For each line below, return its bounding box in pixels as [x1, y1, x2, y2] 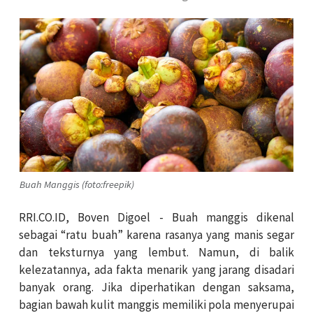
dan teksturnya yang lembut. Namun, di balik [19, 245, 294, 261]
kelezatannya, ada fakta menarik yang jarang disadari [19, 262, 294, 278]
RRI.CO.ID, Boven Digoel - [19, 210, 172, 226]
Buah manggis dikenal [171, 210, 295, 226]
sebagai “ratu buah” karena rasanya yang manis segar [19, 227, 294, 243]
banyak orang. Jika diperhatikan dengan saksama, [19, 279, 294, 296]
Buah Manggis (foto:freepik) [20, 177, 134, 191]
